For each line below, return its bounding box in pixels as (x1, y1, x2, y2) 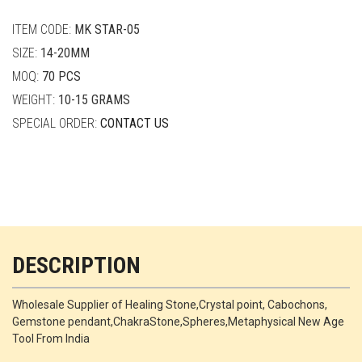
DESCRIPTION (12, 252, 141, 280)
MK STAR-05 (74, 22, 140, 38)
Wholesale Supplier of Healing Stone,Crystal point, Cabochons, (12, 298, 327, 312)
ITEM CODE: (12, 22, 74, 38)
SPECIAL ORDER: (12, 116, 100, 132)
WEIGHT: (12, 92, 58, 108)
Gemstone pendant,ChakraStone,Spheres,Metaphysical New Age (12, 315, 344, 329)
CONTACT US (100, 116, 169, 132)
